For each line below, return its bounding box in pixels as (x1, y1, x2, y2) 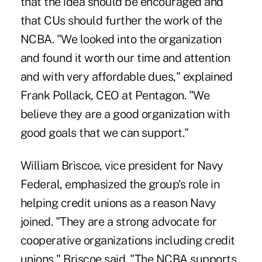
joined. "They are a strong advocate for (20, 214, 217, 229)
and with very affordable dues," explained (20, 69, 233, 84)
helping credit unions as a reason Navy (20, 195, 216, 210)
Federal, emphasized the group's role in (20, 177, 220, 191)
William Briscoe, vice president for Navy (20, 158, 223, 173)
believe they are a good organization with (20, 106, 230, 121)
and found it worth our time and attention (20, 50, 230, 65)
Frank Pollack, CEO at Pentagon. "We (20, 88, 210, 102)
